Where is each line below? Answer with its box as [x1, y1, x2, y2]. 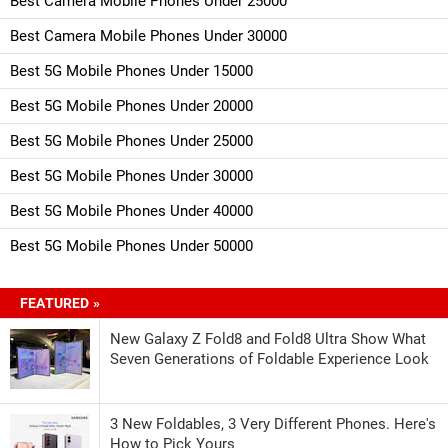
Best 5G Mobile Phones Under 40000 [10, 201, 253, 220]
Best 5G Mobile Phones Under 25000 [10, 131, 253, 150]
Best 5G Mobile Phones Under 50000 [10, 236, 253, 255]
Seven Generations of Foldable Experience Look [110, 349, 429, 368]
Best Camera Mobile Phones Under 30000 [10, 26, 287, 45]
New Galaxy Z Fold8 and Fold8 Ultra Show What [110, 329, 426, 348]
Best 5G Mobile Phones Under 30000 [10, 166, 253, 185]
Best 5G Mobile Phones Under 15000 [10, 61, 253, 80]
